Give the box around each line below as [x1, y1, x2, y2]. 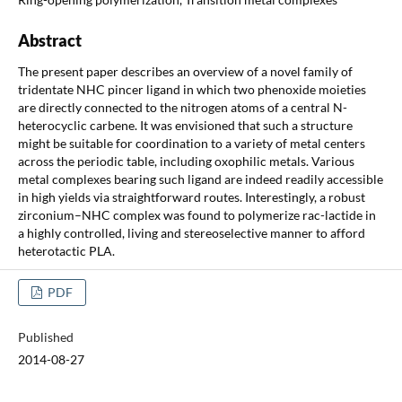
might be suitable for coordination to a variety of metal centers [17, 135, 365, 151]
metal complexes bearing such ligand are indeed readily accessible [17, 170, 383, 187]
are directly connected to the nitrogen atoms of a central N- [17, 99, 347, 115]
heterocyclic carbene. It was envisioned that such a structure [17, 117, 353, 133]
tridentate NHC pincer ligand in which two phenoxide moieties [17, 81, 366, 97]
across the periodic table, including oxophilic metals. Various [17, 153, 354, 169]
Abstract [17, 30, 82, 50]
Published [17, 328, 74, 345]
